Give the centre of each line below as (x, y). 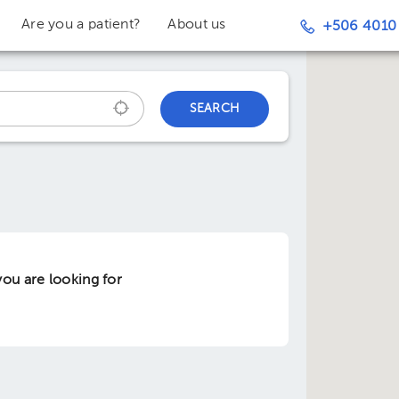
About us (197, 25)
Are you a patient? (81, 25)
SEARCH (215, 109)
